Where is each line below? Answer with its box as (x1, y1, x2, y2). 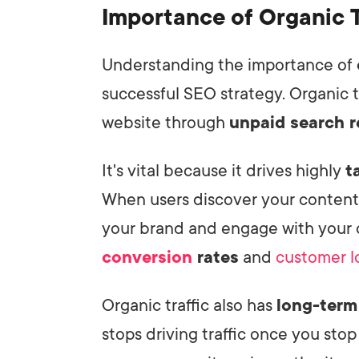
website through (102, 112, 229, 132)
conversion (102, 247, 192, 267)
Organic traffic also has (102, 295, 276, 315)
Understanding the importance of (102, 54, 357, 75)
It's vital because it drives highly (102, 160, 345, 180)
